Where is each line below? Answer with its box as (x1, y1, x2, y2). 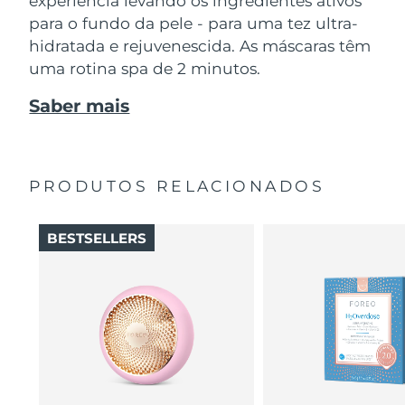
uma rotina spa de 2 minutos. (29, 58, 261, 78)
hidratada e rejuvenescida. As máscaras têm (29, 35, 372, 55)
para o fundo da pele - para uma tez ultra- (29, 13, 359, 33)
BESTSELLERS (46, 229, 146, 247)
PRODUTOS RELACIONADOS (29, 175, 325, 195)
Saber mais (29, 95, 130, 118)
